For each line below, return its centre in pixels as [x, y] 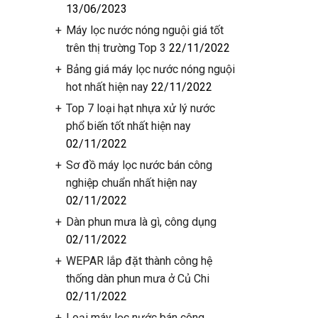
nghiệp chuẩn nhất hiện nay [131, 183]
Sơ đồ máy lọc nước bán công [139, 165]
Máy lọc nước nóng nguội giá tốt [144, 30]
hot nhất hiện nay [107, 87]
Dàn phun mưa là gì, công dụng [141, 222]
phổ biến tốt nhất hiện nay [128, 126]
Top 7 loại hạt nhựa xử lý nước [140, 108]
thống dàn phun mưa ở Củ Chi [137, 279]
